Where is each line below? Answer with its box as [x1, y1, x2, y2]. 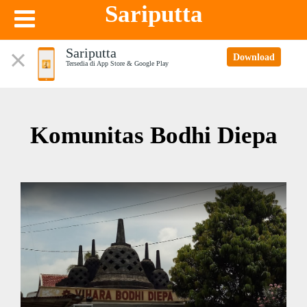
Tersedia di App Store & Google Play [66, 60, 169, 67]
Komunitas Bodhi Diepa [29, 121, 278, 149]
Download [232, 51, 275, 62]
